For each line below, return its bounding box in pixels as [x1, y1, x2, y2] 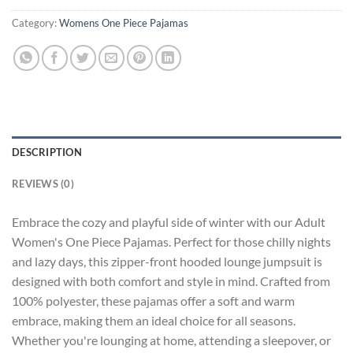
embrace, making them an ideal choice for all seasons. [12, 312, 295, 328]
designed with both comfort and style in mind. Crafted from [12, 273, 330, 288]
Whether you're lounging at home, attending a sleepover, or [12, 332, 331, 347]
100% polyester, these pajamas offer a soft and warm [12, 292, 295, 308]
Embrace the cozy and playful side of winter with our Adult [12, 214, 325, 229]
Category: [12, 16, 59, 29]
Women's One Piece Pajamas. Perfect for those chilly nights [12, 233, 331, 249]
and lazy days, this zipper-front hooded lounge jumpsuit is [12, 253, 322, 269]
